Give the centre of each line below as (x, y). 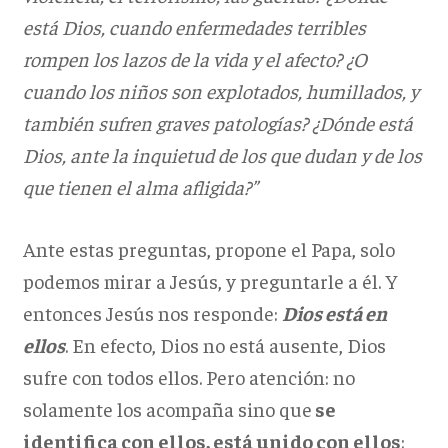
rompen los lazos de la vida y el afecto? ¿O (194, 59)
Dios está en (334, 313)
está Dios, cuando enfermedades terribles (194, 27)
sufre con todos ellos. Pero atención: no (188, 377)
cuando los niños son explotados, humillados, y (220, 91)
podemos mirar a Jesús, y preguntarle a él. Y (209, 281)
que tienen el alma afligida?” (140, 187)
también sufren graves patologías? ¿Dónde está (217, 123)
